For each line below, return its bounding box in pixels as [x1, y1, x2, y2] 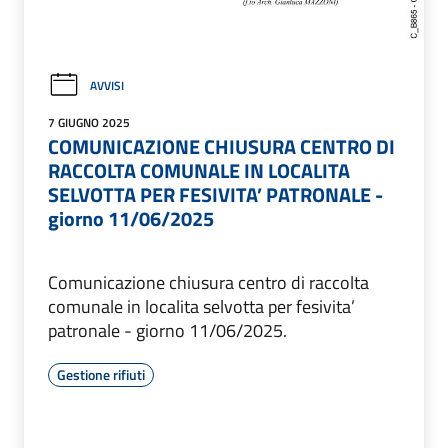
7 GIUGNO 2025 [48, 113, 130, 133]
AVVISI [90, 76, 124, 96]
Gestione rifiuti [57, 364, 145, 386]
